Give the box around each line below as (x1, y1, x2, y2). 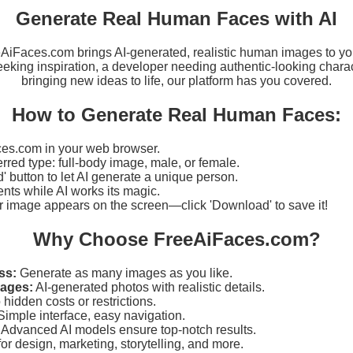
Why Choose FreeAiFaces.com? (32, 229, 321, 251)
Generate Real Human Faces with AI (16, 8, 337, 30)
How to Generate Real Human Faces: (12, 104, 341, 126)
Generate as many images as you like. (17, 266, 232, 280)
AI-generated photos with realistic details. (33, 280, 265, 294)
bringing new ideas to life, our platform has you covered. (21, 74, 332, 88)
